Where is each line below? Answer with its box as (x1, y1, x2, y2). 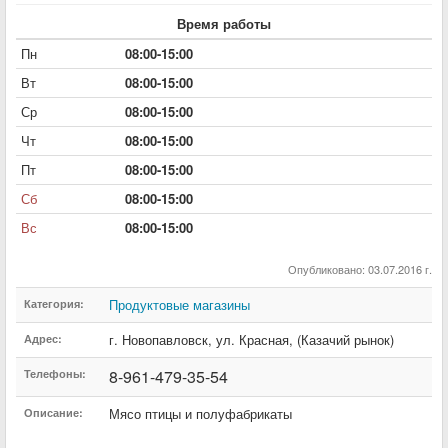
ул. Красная (216, 329, 289, 349)
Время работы (177, 13, 271, 33)
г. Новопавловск (109, 329, 208, 349)
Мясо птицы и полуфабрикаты (109, 403, 292, 423)
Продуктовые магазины (109, 294, 250, 314)
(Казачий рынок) (297, 329, 394, 349)
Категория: (24, 295, 84, 311)
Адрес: (24, 330, 62, 346)
